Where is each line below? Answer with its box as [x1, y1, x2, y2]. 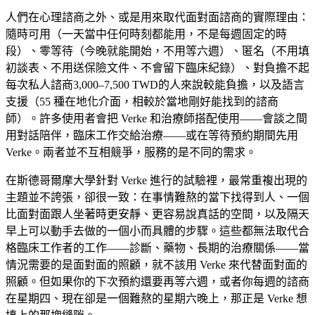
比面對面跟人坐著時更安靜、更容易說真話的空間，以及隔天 [6, 207, 309, 220]
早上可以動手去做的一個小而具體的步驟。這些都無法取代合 [6, 224, 309, 237]
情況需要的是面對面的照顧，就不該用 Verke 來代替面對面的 [6, 258, 307, 271]
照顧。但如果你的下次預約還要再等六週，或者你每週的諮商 [6, 275, 309, 288]
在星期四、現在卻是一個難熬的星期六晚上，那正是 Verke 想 [6, 292, 307, 304]
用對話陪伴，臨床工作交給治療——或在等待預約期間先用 [6, 129, 298, 141]
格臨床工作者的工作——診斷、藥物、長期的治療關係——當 [6, 241, 309, 254]
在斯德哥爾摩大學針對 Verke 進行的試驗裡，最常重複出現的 [6, 174, 307, 186]
